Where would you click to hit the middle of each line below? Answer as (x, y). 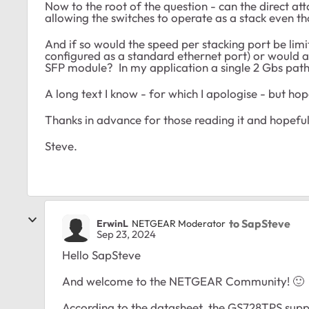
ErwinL (112, 223)
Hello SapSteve (101, 255)
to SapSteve (260, 223)
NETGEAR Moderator (179, 223)
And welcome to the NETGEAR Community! (177, 281)
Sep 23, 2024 (126, 235)
